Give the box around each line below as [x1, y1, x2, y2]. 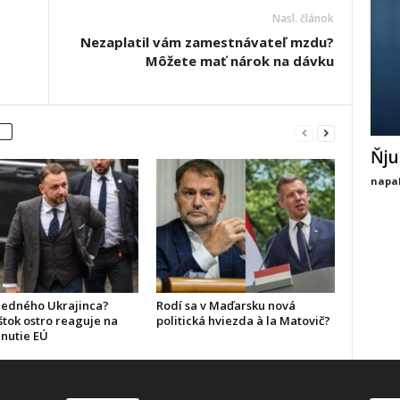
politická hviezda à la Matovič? [155, 312, 330, 329]
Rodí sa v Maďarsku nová [155, 297, 296, 313]
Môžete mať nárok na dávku [145, 52, 334, 70]
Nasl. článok [271, 11, 334, 26]
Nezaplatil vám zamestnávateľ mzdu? [79, 33, 334, 51]
